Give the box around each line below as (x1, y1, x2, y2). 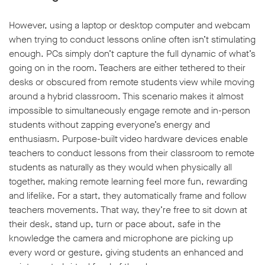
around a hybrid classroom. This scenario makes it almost (9, 90, 244, 103)
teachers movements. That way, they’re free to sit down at (9, 203, 247, 216)
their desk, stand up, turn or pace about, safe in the (9, 218, 221, 231)
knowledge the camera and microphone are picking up (9, 232, 233, 245)
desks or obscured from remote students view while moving (9, 76, 254, 89)
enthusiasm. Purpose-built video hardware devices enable (9, 132, 248, 146)
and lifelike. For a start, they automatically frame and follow (9, 189, 247, 202)
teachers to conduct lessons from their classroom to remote (9, 147, 254, 160)
